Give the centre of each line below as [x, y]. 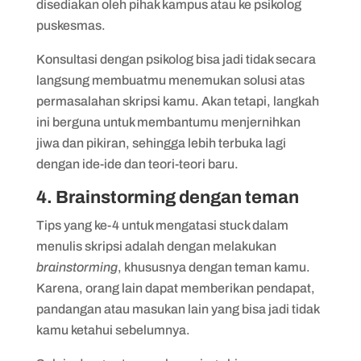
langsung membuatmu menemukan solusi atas [170, 80]
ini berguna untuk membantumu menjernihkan [168, 122]
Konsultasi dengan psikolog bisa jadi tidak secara [176, 59]
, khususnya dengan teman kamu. [214, 267]
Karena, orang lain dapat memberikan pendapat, [175, 288]
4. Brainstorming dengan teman [167, 197]
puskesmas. [71, 25]
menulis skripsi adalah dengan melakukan [156, 246]
